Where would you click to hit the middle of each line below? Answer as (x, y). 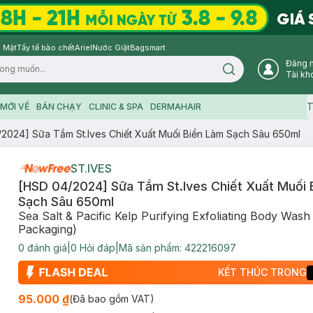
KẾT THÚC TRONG (263, 272)
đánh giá (45, 248)
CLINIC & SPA (116, 107)
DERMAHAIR (175, 107)
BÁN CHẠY (59, 107)
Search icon (252, 73)
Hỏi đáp (96, 248)
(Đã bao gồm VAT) (111, 299)
